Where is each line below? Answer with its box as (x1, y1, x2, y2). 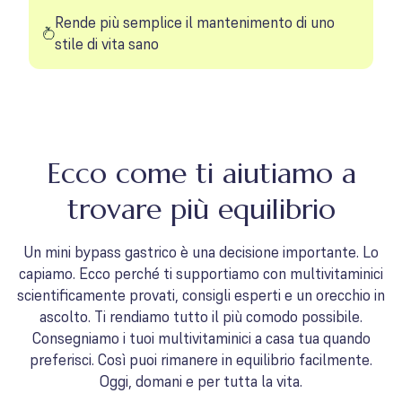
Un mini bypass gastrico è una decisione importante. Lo (23, 242, 379, 262)
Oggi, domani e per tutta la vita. (100, 371, 302, 391)
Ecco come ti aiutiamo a (46, 155, 356, 191)
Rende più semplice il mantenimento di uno (54, 13, 335, 32)
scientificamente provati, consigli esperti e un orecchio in (17, 285, 385, 305)
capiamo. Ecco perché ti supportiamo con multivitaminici (19, 264, 383, 284)
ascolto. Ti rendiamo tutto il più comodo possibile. (39, 307, 363, 327)
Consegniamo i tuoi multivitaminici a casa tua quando (31, 328, 371, 348)
